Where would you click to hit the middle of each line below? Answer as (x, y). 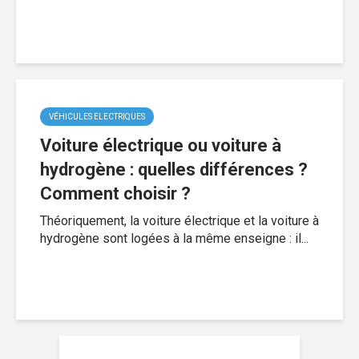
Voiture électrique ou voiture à (161, 145)
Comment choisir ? (115, 193)
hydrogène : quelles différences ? (174, 169)
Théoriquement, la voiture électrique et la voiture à (179, 220)
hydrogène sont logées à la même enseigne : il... (174, 238)
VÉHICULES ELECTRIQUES (97, 116)
